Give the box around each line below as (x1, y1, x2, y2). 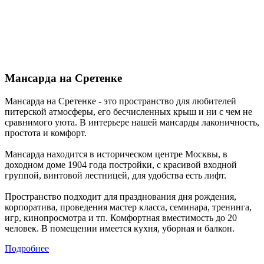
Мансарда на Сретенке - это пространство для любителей (5, 96, 236, 107)
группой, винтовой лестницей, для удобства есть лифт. (5, 170, 226, 181)
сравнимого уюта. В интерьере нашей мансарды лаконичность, (5, 117, 259, 128)
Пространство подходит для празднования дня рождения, (5, 192, 236, 202)
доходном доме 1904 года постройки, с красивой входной (5, 160, 237, 170)
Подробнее (5, 243, 49, 254)
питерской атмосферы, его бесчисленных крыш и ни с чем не (5, 107, 252, 117)
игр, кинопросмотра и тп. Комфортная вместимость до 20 (5, 213, 237, 223)
